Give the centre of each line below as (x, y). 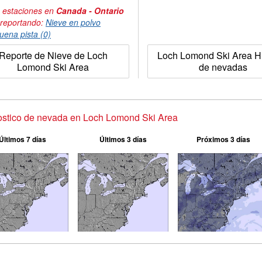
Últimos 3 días (123, 139)
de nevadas (223, 67)
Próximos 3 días (223, 139)
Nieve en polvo (73, 22)
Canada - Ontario (90, 11)
